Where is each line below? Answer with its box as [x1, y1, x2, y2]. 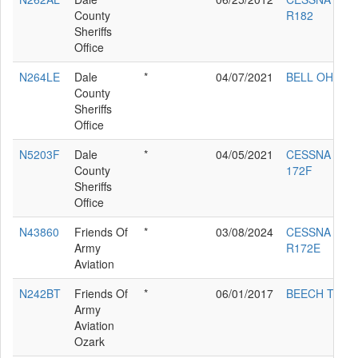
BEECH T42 [286, 284, 347, 301]
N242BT [19, 284, 61, 301]
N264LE [19, 68, 60, 85]
